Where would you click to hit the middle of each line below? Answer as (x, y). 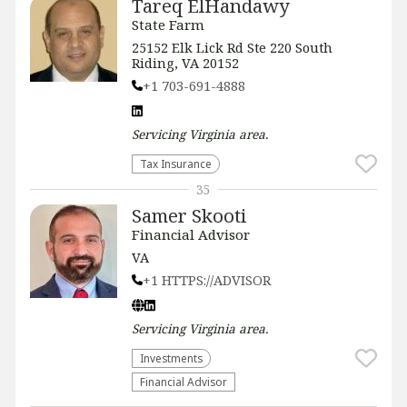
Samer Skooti (189, 215)
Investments (171, 357)
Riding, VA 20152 (185, 63)
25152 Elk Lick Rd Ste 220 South (232, 47)
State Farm (168, 24)
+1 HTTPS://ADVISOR (207, 280)
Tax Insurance (176, 163)
